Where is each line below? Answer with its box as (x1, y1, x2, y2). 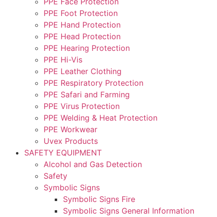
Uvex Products (44, 136, 98, 146)
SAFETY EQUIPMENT (24, 147, 102, 157)
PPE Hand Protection (44, 19, 121, 30)
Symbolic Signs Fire (63, 194, 135, 204)
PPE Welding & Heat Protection (44, 112, 157, 123)
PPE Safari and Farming (44, 89, 130, 99)
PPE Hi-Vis (44, 54, 82, 64)
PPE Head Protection (44, 31, 121, 41)
